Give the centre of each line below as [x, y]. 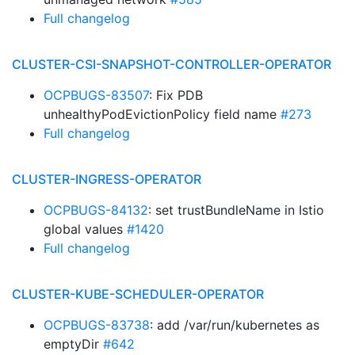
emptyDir [73, 344]
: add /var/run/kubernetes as [235, 325]
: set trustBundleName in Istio [236, 210]
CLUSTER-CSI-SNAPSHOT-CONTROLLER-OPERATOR [172, 64]
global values [85, 229]
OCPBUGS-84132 [96, 210]
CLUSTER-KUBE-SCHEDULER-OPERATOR [138, 294]
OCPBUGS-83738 [97, 325]
